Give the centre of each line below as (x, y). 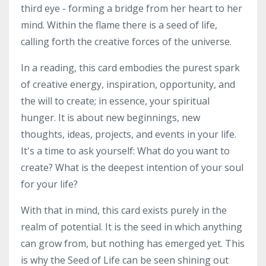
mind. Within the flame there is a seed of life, (119, 25)
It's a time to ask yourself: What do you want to (125, 151)
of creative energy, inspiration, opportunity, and (128, 84)
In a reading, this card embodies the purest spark (130, 68)
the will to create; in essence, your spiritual (115, 101)
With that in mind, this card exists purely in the (124, 210)
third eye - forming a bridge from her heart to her (132, 8)
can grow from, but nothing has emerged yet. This (133, 243)
